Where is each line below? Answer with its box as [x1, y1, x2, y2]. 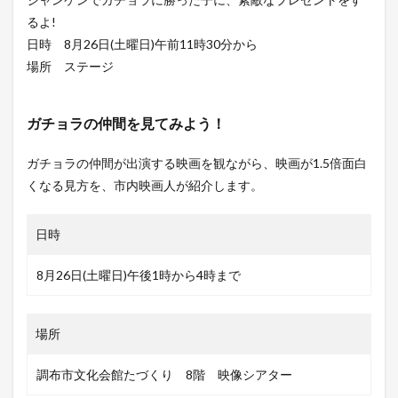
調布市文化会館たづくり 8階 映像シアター [36, 367, 292, 383]
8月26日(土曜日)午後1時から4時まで [36, 267, 241, 283]
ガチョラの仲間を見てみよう [27, 115, 211, 132]
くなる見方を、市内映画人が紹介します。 [27, 178, 263, 194]
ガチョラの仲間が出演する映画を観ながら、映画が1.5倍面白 [27, 155, 367, 171]
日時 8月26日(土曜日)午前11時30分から [27, 36, 258, 52]
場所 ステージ [27, 59, 114, 75]
